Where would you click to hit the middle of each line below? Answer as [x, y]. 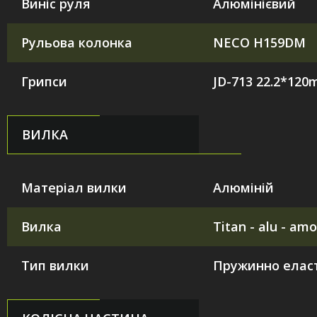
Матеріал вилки [74, 187]
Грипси [44, 81]
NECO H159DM [259, 42]
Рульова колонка [77, 42]
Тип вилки [55, 265]
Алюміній [243, 187]
